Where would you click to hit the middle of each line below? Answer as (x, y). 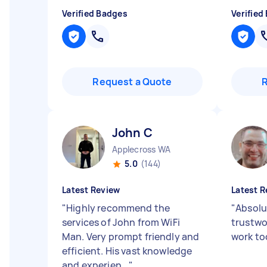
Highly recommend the (118, 208)
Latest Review (91, 190)
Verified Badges (95, 13)
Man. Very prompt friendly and (131, 237)
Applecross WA (142, 149)
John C (132, 133)
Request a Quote (132, 82)
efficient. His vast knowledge (127, 251)
